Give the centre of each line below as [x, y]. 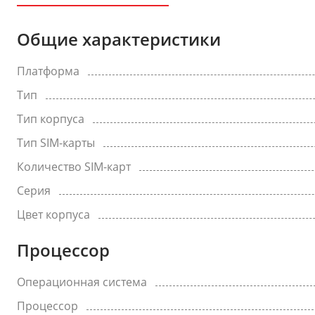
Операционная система [82, 282]
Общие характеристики [119, 39]
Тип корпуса [51, 119]
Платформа [48, 71]
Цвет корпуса [53, 214]
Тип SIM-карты [56, 143]
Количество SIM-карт [74, 167]
